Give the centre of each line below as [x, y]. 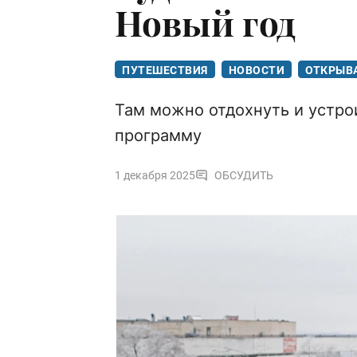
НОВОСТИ [256, 71]
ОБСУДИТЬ [244, 176]
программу [158, 136]
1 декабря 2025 [155, 176]
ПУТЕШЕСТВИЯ [165, 71]
